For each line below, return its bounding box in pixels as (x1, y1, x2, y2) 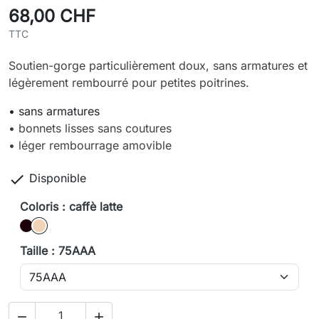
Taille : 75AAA (20, 244, 95, 258)
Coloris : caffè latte (20, 199, 122, 214)
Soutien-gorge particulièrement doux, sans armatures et (9, 58, 308, 73)
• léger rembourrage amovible (9, 138, 172, 153)
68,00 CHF (9, 6, 95, 27)
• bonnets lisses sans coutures (9, 121, 172, 136)
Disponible (29, 171, 86, 186)
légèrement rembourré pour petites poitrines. (9, 75, 249, 90)
